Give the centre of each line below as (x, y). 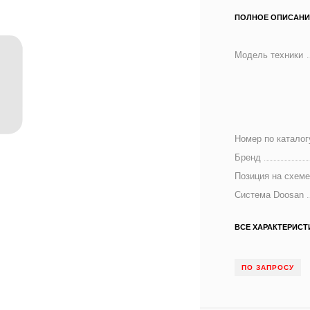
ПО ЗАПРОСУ (268, 267)
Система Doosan (270, 195)
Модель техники (269, 55)
